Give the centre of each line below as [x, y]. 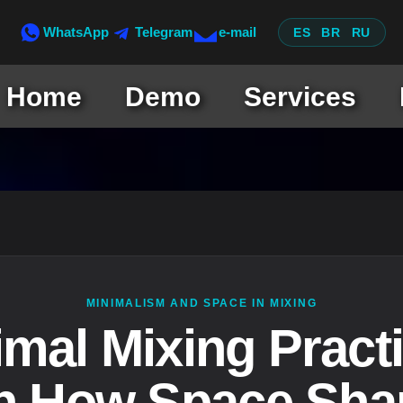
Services [300, 96]
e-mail [238, 32]
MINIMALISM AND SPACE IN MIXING [201, 303]
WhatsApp [76, 32]
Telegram [164, 32]
